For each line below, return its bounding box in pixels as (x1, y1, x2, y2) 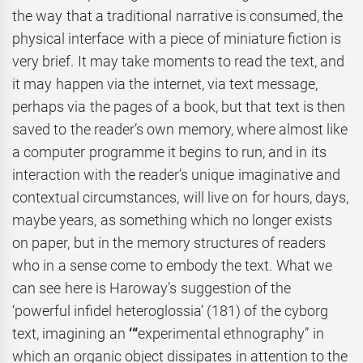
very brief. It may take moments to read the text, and (12, 53, 344, 70)
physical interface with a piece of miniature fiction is (12, 30, 342, 48)
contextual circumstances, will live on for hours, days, (12, 189, 349, 207)
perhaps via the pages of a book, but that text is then (12, 98, 346, 116)
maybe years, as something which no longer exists (12, 211, 333, 229)
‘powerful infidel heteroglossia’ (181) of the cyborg (12, 302, 328, 320)
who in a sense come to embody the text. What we (12, 257, 332, 275)
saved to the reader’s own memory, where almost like (12, 121, 348, 139)
